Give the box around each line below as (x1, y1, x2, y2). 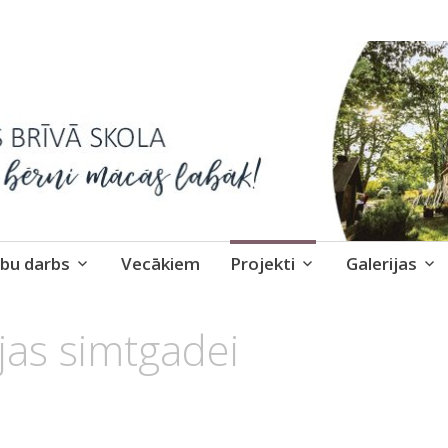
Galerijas (345, 252, 417, 276)
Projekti (229, 252, 295, 276)
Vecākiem (120, 252, 200, 276)
